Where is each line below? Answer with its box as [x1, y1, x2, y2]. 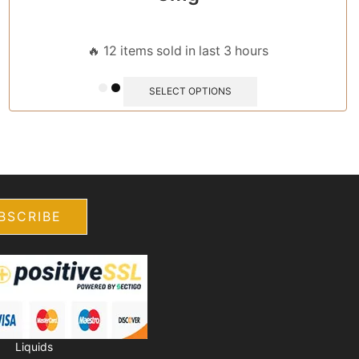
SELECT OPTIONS [148, 84, 232, 97]
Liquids [15, 339, 53, 353]
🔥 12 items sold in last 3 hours [87, 43, 268, 59]
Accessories [85, 299, 147, 313]
